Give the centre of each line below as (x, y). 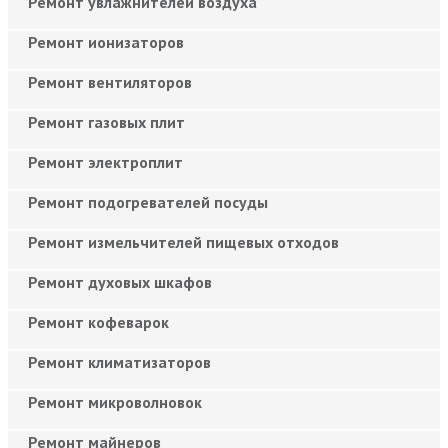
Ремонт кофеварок (98, 321)
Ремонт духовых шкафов (120, 281)
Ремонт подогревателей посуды (148, 201)
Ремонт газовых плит (106, 121)
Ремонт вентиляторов (110, 81)
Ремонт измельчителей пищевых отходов (183, 241)
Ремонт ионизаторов (106, 41)
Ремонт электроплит (105, 161)
